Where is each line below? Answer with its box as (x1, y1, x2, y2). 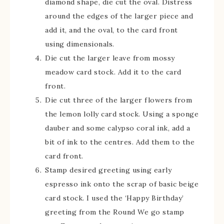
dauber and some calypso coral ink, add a (45, 123, 190, 132)
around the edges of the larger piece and (45, 11, 193, 20)
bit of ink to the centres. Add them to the (45, 137, 194, 146)
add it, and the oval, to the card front (45, 25, 178, 34)
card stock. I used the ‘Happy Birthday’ (45, 193, 184, 202)
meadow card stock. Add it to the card (45, 67, 181, 76)
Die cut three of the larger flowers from (45, 95, 192, 104)
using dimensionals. (45, 39, 114, 48)
